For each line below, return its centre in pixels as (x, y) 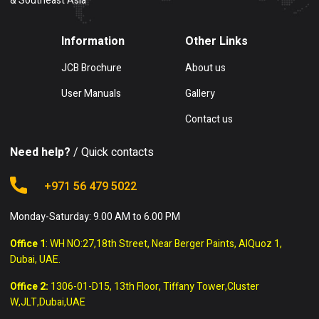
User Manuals (91, 93)
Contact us (209, 119)
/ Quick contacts (112, 152)
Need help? (40, 152)
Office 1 (28, 244)
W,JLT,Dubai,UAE (48, 302)
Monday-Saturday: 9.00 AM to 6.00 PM (95, 216)
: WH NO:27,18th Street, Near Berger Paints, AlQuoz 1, (164, 244)
